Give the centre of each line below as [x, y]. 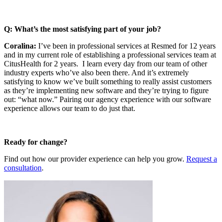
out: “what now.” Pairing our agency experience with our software [108, 99]
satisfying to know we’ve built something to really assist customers [108, 81]
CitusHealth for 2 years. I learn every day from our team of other [106, 63]
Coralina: [20, 46]
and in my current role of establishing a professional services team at [110, 55]
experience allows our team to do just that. [70, 108]
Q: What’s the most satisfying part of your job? [83, 29]
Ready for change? [36, 142]
